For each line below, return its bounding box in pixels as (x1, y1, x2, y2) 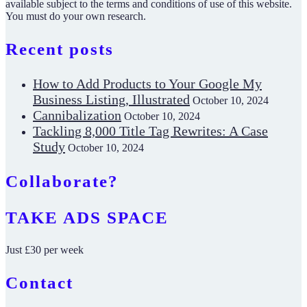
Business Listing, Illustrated (33, 92, 190, 107)
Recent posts (5, 40, 114, 59)
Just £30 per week (5, 244, 84, 256)
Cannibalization (33, 108, 121, 123)
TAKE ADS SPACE (5, 208, 169, 227)
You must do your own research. (5, 10, 146, 23)
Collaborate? (5, 171, 119, 191)
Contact (5, 273, 73, 293)
